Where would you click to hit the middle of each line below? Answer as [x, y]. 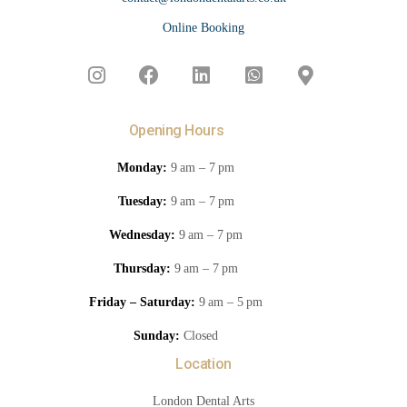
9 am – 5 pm [231, 303]
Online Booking [203, 28]
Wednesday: [143, 235]
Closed [199, 336]
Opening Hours [176, 131]
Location [203, 364]
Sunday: [157, 336]
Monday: [143, 168]
